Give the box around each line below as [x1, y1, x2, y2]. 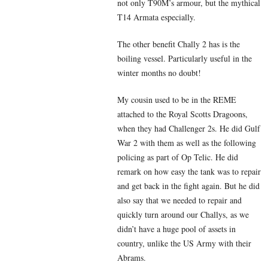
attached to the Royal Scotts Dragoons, [117, 108, 248, 120]
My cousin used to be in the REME [117, 93, 236, 105]
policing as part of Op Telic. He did [117, 151, 238, 163]
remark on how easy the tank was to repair [117, 165, 261, 177]
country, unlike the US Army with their [117, 237, 251, 249]
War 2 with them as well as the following [117, 136, 256, 148]
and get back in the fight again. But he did [117, 179, 260, 191]
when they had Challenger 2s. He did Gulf [117, 122, 260, 134]
